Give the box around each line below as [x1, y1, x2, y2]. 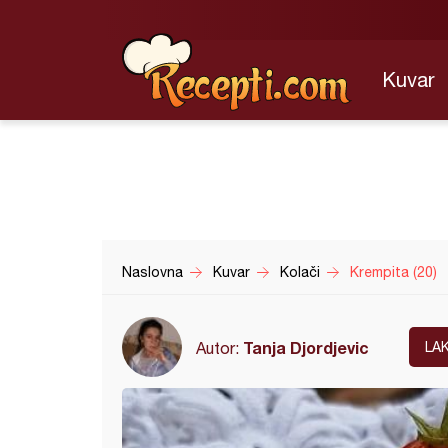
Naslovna [122, 264, 183, 280]
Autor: [196, 338, 243, 357]
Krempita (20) [350, 264, 437, 280]
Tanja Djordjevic [243, 337, 369, 357]
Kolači [280, 264, 320, 280]
